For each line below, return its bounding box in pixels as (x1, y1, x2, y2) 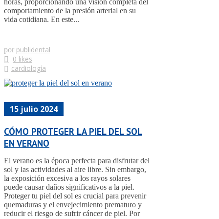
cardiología (11, 64, 46, 73)
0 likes (13, 54, 32, 64)
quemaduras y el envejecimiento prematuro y (4, 200, 142, 209)
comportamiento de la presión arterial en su (4, 6, 136, 15)
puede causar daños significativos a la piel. (4, 182, 134, 191)
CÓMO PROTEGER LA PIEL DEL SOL (4, 125, 142, 137)
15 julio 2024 (10, 103, 58, 114)
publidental (16, 45, 50, 55)
